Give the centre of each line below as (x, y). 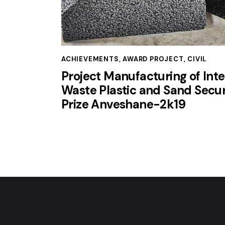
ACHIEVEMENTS (90, 59)
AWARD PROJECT (153, 59)
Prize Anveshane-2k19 (125, 104)
